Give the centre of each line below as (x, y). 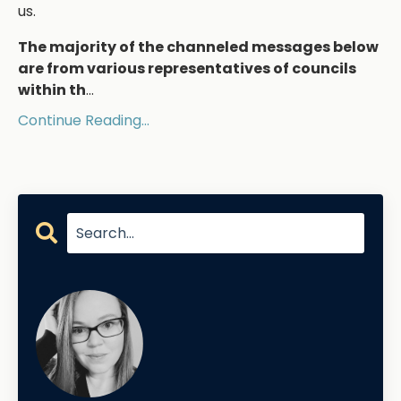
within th (52, 90)
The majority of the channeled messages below (198, 47)
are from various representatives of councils (187, 69)
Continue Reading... (84, 121)
